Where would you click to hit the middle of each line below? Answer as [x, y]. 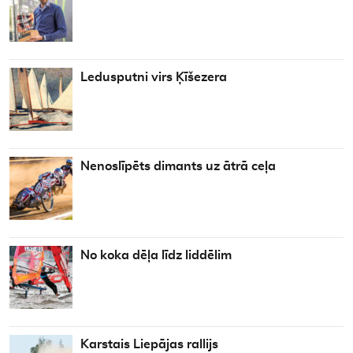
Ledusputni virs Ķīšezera [154, 77]
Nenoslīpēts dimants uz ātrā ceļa [178, 166]
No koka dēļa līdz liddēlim [156, 255]
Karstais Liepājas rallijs [149, 344]
